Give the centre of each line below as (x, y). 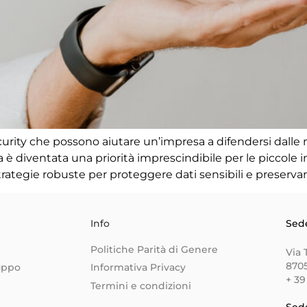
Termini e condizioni (141, 285)
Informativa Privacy (138, 268)
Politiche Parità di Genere (154, 249)
